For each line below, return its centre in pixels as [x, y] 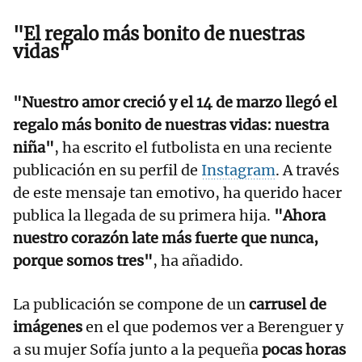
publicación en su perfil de [107, 170]
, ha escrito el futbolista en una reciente [193, 147]
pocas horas [304, 349]
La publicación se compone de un [131, 304]
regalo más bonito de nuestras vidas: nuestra [171, 124]
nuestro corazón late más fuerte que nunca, [166, 238]
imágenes [48, 326]
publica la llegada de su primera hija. [143, 215]
